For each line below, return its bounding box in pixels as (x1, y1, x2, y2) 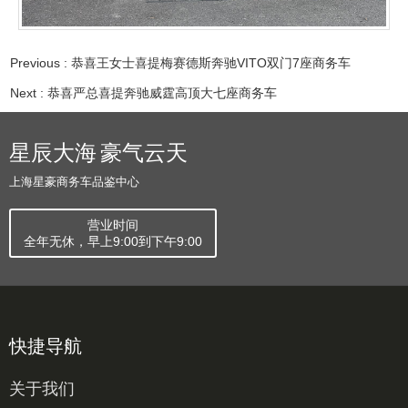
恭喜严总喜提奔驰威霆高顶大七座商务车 (47, 86, 278, 101)
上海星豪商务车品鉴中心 (9, 174, 139, 189)
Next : (10, 86, 48, 101)
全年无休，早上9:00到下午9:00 (24, 233, 202, 249)
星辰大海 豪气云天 (9, 136, 188, 168)
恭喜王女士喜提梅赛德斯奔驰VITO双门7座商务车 (71, 56, 352, 71)
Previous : (10, 56, 72, 71)
